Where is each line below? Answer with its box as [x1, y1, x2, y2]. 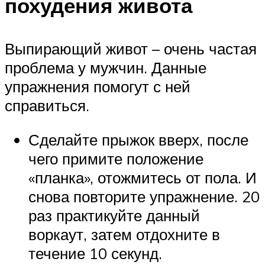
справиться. [5, 96, 89, 115]
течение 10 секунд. [28, 243, 162, 263]
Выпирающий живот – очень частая [5, 39, 257, 59]
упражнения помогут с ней [5, 77, 190, 96]
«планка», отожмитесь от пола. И [28, 167, 257, 187]
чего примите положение [28, 148, 203, 168]
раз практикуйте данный [28, 205, 200, 225]
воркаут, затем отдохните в [28, 224, 220, 244]
